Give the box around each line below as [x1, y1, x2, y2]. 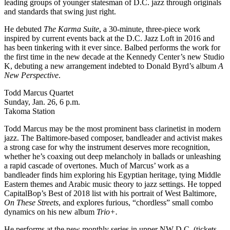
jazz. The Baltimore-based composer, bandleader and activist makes [4, 133, 222, 142]
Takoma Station [4, 106, 55, 116]
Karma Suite [58, 24, 99, 33]
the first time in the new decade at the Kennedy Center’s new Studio [4, 52, 224, 61]
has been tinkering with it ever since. [4, 43, 124, 52]
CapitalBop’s [4, 188, 48, 198]
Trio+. [97, 207, 118, 216]
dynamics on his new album [4, 207, 97, 216]
